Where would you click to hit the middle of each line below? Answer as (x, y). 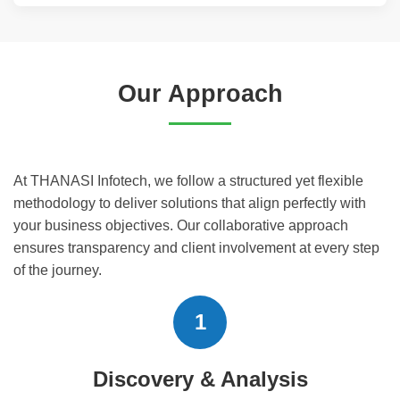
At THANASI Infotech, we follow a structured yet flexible (188, 180)
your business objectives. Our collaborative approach (181, 225)
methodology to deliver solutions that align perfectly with (190, 203)
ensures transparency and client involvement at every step (196, 247)
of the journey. (58, 270)
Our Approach (200, 93)
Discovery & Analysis (200, 379)
